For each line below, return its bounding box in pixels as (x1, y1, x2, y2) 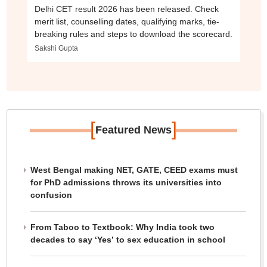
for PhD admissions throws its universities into (30, 178, 222, 188)
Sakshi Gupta (34, 44, 78, 53)
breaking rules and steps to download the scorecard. (34, 29, 232, 39)
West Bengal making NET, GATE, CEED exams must (30, 165, 238, 175)
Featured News (95, 124, 172, 136)
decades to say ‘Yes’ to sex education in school (30, 235, 225, 245)
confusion (30, 190, 72, 200)
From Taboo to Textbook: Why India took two (30, 222, 215, 232)
